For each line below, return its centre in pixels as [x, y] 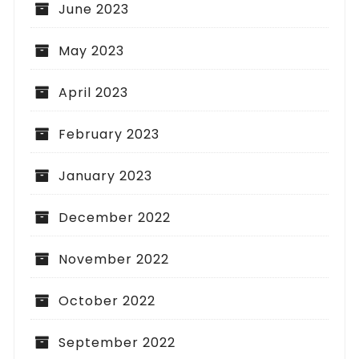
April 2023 [94, 92]
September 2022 [117, 342]
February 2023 [109, 134]
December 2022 [115, 217]
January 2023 [106, 175]
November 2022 [114, 259]
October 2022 [107, 301]
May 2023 [92, 50]
